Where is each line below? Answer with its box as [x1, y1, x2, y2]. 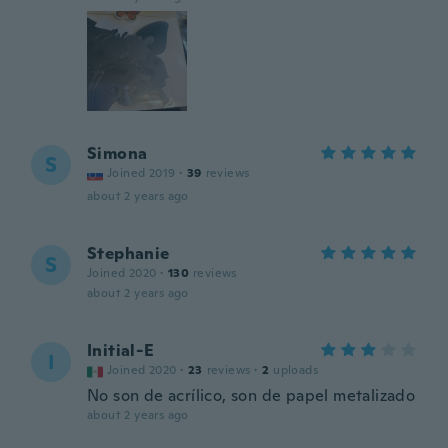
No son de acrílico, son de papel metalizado [87, 385, 416, 406]
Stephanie [87, 243, 170, 264]
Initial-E [87, 340, 155, 361]
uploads [273, 362, 319, 378]
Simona [87, 143, 148, 164]
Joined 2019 [107, 165, 176, 181]
